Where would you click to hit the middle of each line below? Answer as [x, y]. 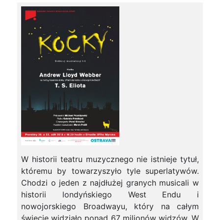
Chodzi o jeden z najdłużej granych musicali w [110, 183]
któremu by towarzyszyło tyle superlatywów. [110, 171]
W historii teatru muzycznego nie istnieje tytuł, [110, 159]
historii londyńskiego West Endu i [110, 195]
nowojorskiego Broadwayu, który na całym [110, 206]
